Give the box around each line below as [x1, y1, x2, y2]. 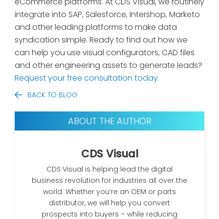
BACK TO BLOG [27, 90, 78, 100]
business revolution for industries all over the [32, 175, 187, 185]
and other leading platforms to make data [15, 22, 177, 33]
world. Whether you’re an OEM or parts [43, 186, 176, 197]
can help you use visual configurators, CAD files [15, 47, 195, 59]
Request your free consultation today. [15, 72, 159, 84]
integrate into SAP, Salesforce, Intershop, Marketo [15, 9, 200, 21]
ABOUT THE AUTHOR [67, 114, 152, 127]
